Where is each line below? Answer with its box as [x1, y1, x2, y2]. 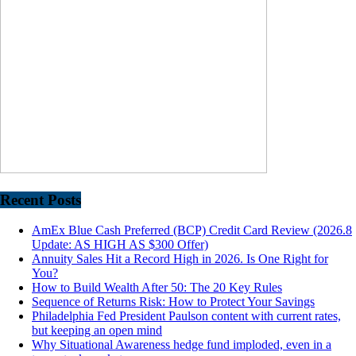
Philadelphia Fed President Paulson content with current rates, [32, 309, 341, 323]
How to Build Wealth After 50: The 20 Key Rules [32, 281, 282, 295]
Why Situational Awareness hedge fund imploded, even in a [32, 338, 331, 352]
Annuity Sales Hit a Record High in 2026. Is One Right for [32, 252, 328, 266]
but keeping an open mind [32, 323, 162, 338]
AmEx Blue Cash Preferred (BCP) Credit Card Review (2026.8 [32, 223, 352, 238]
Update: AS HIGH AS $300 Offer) [32, 238, 208, 252]
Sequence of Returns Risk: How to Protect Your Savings [32, 295, 315, 309]
